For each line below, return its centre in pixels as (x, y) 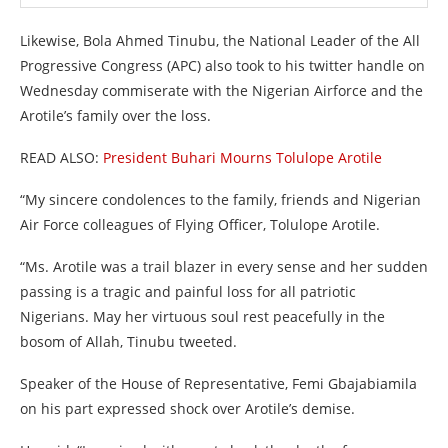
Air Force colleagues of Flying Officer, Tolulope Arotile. (200, 224)
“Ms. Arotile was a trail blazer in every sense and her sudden (224, 266)
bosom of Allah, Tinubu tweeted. (128, 341)
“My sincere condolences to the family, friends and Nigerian (220, 199)
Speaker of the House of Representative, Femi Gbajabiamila (218, 383)
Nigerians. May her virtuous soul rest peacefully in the (202, 316)
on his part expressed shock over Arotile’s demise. (187, 408)
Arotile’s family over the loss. (115, 115)
